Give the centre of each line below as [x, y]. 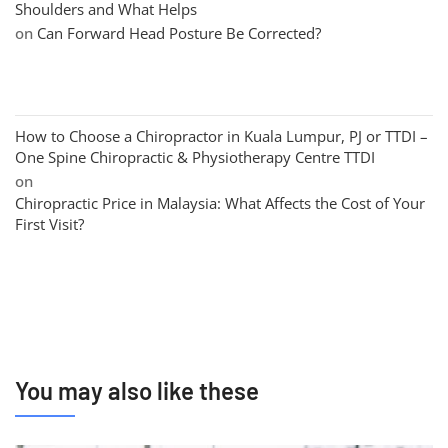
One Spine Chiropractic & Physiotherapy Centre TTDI [195, 157]
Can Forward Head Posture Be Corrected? [179, 33]
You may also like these [137, 390]
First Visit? [49, 224]
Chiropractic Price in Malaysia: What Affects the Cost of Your [220, 203]
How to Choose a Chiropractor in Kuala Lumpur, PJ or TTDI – [221, 136]
